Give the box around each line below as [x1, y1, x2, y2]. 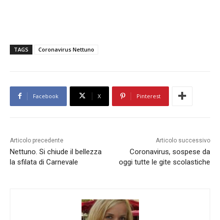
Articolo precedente [10, 137, 63, 144]
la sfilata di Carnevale [10, 157, 78, 166]
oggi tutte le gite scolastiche [118, 157, 210, 166]
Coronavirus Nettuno [38, 45, 94, 53]
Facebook [33, 92, 58, 100]
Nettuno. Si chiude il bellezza [10, 147, 102, 156]
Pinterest [137, 92, 161, 100]
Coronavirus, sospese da [129, 147, 210, 156]
